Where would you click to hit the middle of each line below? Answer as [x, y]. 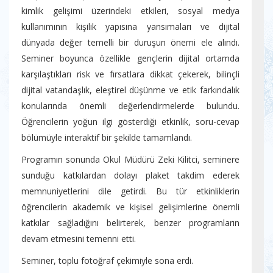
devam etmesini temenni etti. [79, 239]
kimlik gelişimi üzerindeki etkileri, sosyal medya [130, 11]
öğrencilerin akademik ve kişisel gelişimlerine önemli [130, 207]
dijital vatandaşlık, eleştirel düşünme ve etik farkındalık [130, 90]
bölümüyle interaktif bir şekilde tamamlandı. [107, 138]
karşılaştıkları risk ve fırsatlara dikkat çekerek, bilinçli [130, 74]
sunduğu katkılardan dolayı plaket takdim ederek [130, 175]
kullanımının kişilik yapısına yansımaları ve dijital [130, 27]
